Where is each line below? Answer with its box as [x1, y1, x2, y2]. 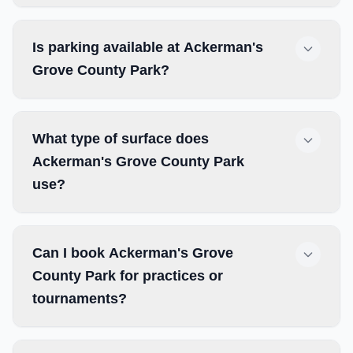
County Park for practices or [32, 268, 223, 284]
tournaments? [32, 291, 127, 307]
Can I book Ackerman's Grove [32, 245, 233, 261]
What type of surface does [32, 131, 209, 147]
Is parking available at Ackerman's [32, 39, 263, 55]
